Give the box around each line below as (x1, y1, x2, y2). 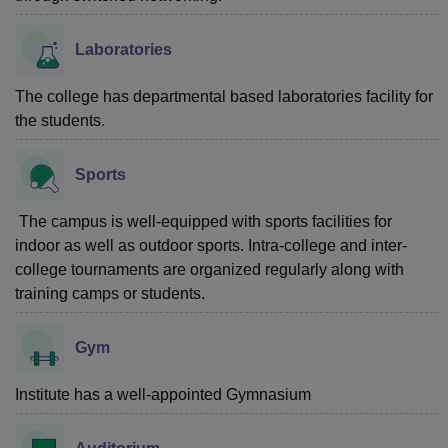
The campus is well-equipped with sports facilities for (15, 212, 392, 230)
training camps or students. (15, 284, 205, 302)
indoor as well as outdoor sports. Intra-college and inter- (15, 236, 407, 254)
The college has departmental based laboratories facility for (15, 87, 433, 105)
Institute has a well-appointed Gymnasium (15, 385, 311, 403)
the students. (15, 111, 105, 129)
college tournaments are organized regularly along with (15, 260, 404, 278)
